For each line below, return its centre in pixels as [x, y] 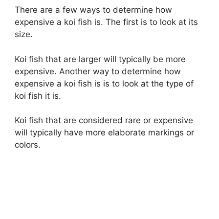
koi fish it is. [38, 96]
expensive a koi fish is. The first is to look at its [106, 22]
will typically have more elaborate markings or [104, 133]
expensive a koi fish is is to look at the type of [104, 83]
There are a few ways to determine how [93, 10]
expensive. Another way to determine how [98, 71]
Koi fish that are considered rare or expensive [104, 120]
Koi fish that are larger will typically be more [100, 59]
